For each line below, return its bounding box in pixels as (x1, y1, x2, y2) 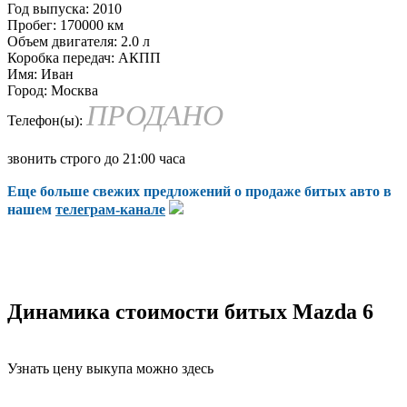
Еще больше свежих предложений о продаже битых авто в (7, 183, 392, 199)
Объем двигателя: (7, 33, 117, 49)
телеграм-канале (55, 201, 165, 217)
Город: (7, 82, 47, 98)
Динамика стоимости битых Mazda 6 (7, 299, 373, 323)
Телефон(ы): (7, 112, 83, 128)
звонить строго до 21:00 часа (7, 150, 185, 166)
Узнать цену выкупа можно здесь (7, 360, 213, 376)
